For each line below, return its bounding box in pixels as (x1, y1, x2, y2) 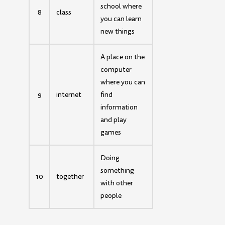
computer (100, 64, 132, 74)
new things (100, 26, 135, 36)
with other (100, 178, 134, 188)
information (100, 102, 138, 112)
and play (100, 115, 127, 125)
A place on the (100, 52, 145, 62)
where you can (100, 77, 146, 87)
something (100, 165, 135, 175)
